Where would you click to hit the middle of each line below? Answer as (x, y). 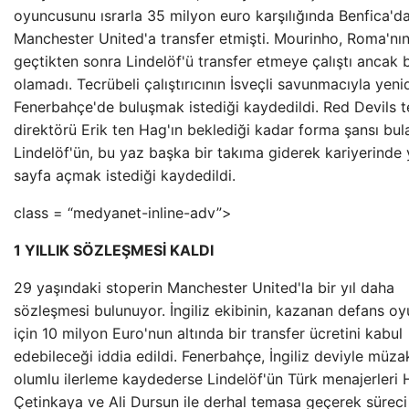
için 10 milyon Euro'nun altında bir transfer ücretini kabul (208, 333)
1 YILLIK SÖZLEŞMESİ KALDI (114, 250)
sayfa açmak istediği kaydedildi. (125, 175)
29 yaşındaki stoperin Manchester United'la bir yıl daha (204, 288)
